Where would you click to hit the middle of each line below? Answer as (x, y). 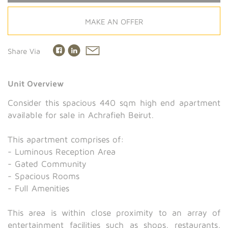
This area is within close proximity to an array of (114, 213)
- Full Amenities (38, 189)
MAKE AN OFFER (114, 21)
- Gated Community (47, 164)
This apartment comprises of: (66, 140)
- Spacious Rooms (44, 176)
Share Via (24, 51)
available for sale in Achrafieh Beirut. (81, 115)
